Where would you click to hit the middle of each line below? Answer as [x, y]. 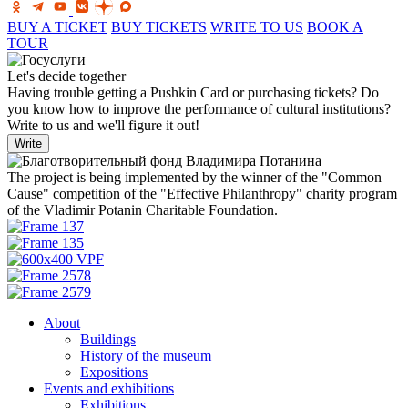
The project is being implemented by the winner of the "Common [194, 177]
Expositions [114, 372]
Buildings [108, 339]
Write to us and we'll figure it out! [103, 125]
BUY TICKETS [159, 26]
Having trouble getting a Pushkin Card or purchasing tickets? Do [193, 92]
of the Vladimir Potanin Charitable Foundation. [143, 209]
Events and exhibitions [109, 388]
